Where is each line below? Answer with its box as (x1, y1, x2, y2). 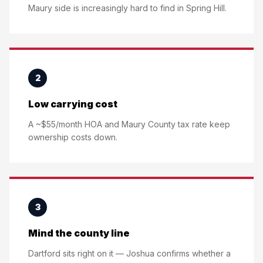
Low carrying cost (28, 98, 117, 110)
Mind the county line (28, 227, 130, 239)
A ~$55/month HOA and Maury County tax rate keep (28, 119, 230, 129)
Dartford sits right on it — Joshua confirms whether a (28, 248, 231, 258)
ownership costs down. (28, 132, 117, 142)
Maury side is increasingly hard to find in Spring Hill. (28, 3, 227, 13)
